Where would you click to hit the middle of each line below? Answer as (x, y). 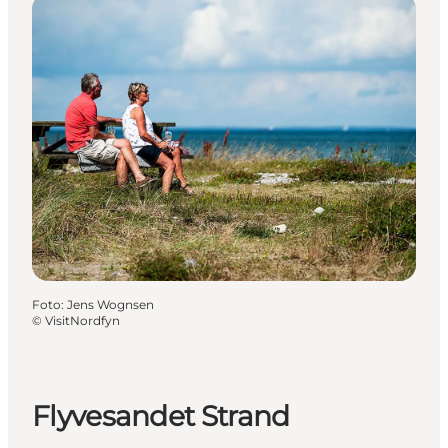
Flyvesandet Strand (161, 416)
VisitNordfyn (82, 320)
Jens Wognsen (110, 304)
